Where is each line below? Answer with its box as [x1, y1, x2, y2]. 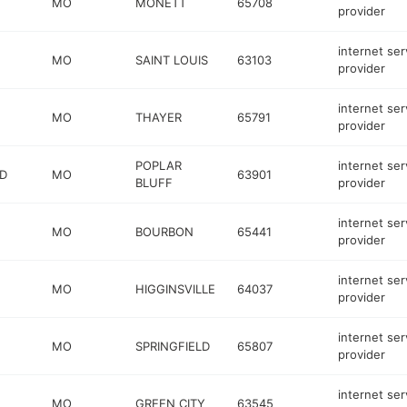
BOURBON [135, 223, 194, 239]
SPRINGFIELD [135, 338, 211, 353]
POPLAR [135, 158, 183, 173]
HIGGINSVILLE [135, 281, 216, 296]
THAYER [135, 109, 183, 124]
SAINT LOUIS [135, 52, 209, 67]
